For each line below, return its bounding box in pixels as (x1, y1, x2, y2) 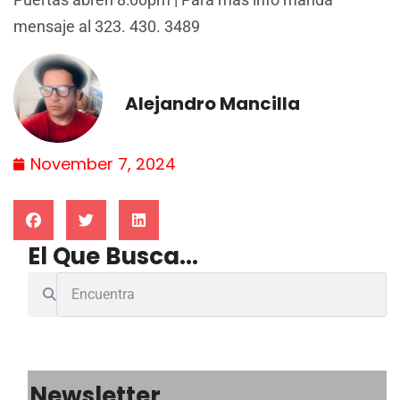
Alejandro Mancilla (125, 90, 300, 116)
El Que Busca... (28, 239, 198, 272)
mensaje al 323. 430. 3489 (13, 17, 200, 37)
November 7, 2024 (30, 152, 176, 175)
